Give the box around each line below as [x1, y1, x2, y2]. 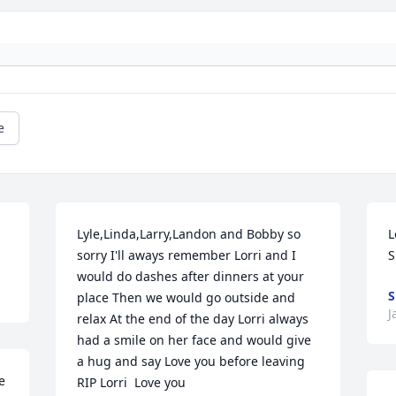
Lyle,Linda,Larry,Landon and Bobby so [77, 225, 301, 243]
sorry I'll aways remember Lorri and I [77, 247, 297, 264]
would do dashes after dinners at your [77, 268, 305, 286]
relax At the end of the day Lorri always [77, 310, 309, 328]
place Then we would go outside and [77, 289, 296, 307]
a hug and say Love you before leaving [77, 353, 306, 370]
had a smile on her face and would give [77, 331, 312, 349]
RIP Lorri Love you [77, 374, 187, 392]
